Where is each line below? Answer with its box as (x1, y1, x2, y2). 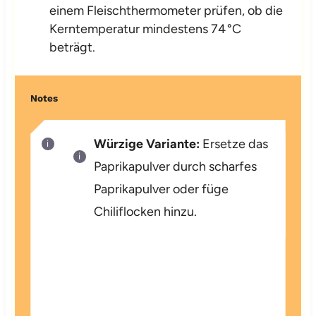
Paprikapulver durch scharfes (94, 158, 257, 174)
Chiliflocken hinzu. (94, 203, 197, 219)
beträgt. (49, 39, 96, 55)
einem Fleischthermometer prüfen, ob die (49, 2, 284, 18)
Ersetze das (200, 135, 269, 152)
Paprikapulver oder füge (94, 181, 229, 197)
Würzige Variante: (94, 135, 200, 152)
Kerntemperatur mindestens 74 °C (49, 20, 242, 37)
